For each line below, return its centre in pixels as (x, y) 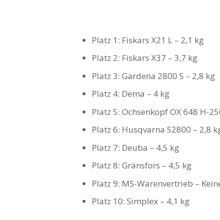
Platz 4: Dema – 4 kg (131, 94)
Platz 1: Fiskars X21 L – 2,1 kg (148, 40)
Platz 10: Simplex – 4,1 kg (141, 201)
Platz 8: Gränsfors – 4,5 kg (142, 165)
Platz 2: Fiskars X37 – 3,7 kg (145, 58)
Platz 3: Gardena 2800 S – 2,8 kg (153, 76)
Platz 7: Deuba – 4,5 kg (136, 147)
